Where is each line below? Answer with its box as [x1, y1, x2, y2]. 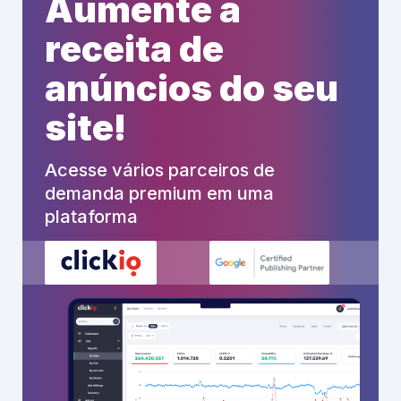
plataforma [45, 205, 138, 227]
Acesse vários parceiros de [45, 158, 275, 181]
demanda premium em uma [45, 182, 274, 204]
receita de [45, 26, 224, 71]
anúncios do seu [45, 65, 338, 110]
